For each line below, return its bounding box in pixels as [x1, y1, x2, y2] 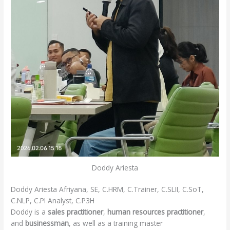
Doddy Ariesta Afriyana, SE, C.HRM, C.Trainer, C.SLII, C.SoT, [11, 184, 204, 195]
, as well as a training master [69, 218, 163, 228]
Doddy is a [11, 207, 48, 217]
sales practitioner [48, 207, 104, 217]
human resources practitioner [107, 207, 204, 217]
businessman [25, 218, 69, 228]
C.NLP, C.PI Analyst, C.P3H [11, 196, 95, 206]
